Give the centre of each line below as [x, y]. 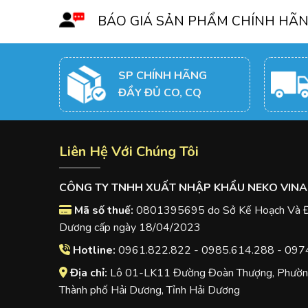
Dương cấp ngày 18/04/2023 [130, 228]
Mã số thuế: [103, 211]
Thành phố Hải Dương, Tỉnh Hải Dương [149, 290]
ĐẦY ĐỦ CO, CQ [159, 92]
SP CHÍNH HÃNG [162, 75]
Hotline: [94, 251]
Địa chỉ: [88, 273]
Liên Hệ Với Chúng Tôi [129, 151]
